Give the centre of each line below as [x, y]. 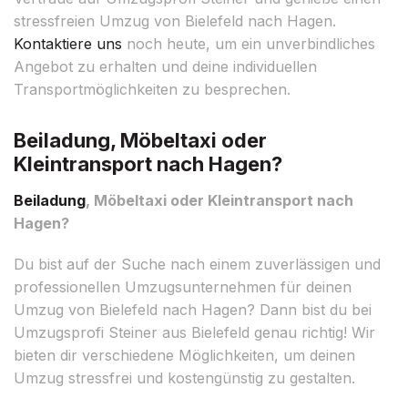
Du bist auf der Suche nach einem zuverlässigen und [197, 264]
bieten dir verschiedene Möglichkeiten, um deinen [184, 355]
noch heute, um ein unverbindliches [249, 43]
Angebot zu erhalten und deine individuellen [165, 66]
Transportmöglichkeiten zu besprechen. [152, 89]
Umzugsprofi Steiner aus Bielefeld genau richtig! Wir [194, 332]
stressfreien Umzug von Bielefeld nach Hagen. [175, 20]
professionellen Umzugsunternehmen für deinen [183, 286]
